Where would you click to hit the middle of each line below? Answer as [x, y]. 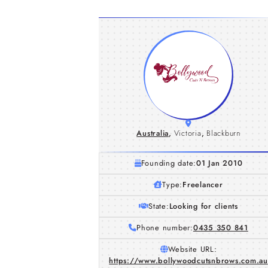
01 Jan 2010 [220, 163]
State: [159, 206]
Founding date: [169, 163]
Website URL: [192, 249]
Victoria [188, 133]
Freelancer [203, 185]
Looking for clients [203, 206]
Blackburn [223, 133]
